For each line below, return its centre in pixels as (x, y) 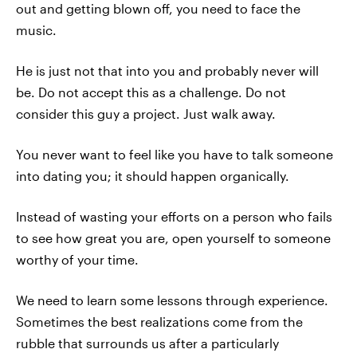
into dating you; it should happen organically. (153, 176)
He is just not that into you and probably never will (167, 71)
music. (36, 30)
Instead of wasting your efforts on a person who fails (174, 216)
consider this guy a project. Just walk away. (146, 114)
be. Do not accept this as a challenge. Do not (151, 92)
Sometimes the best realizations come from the (159, 322)
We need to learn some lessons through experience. (172, 300)
